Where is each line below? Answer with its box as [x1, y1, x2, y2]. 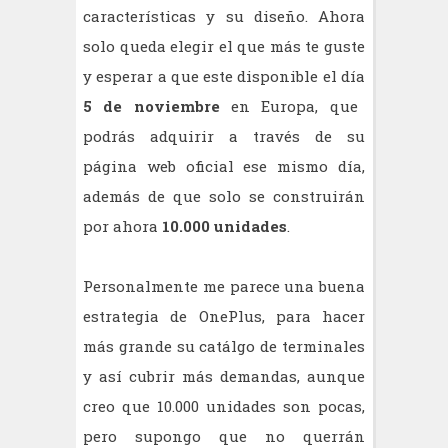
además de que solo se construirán [83, 185, 365, 206]
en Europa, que [219, 95, 358, 116]
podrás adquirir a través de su [83, 125, 365, 146]
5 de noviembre [83, 95, 220, 116]
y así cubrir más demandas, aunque [83, 365, 365, 386]
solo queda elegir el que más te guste [83, 35, 365, 56]
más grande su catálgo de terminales [83, 335, 365, 356]
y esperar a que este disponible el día [83, 65, 365, 86]
